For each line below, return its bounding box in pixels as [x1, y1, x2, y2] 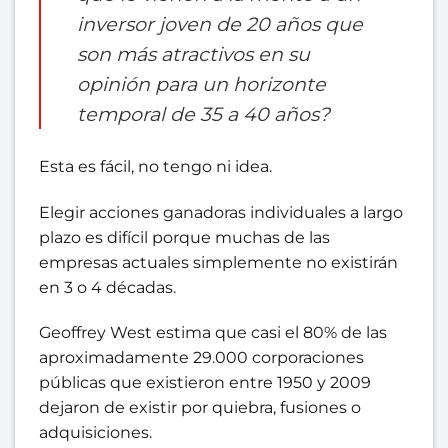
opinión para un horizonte [77, 71, 326, 96]
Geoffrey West [39, 323, 152, 343]
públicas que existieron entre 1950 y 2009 [39, 373, 371, 393]
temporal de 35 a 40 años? [77, 101, 330, 126]
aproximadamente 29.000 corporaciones [39, 348, 364, 368]
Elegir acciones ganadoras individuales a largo [39, 202, 403, 222]
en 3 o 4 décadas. [39, 277, 176, 297]
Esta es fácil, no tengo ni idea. [39, 156, 272, 176]
